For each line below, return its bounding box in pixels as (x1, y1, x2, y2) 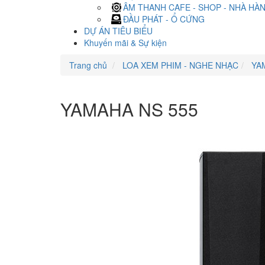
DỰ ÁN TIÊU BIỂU (84, 25, 153, 37)
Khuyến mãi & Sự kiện (84, 37, 167, 49)
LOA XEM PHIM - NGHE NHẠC (120, 59, 238, 71)
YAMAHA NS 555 (60, 96, 198, 122)
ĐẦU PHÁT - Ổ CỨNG (123, 13, 205, 25)
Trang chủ (69, 59, 107, 71)
